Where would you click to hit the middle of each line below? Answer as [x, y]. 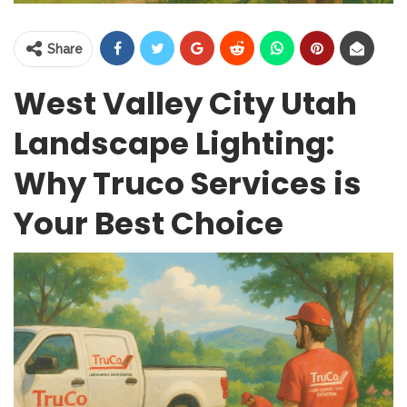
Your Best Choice [149, 223]
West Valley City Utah [185, 103]
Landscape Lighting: [174, 143]
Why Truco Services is [188, 183]
